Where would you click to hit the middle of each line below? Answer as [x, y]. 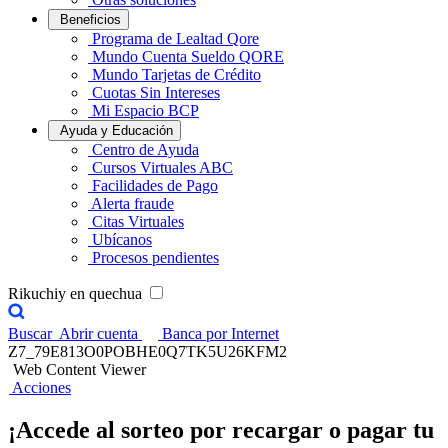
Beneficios [90, 19]
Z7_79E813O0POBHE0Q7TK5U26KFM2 [147, 351]
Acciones [41, 387]
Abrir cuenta [100, 333]
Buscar [30, 333]
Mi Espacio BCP [145, 110]
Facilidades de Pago [155, 185]
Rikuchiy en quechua [77, 293]
